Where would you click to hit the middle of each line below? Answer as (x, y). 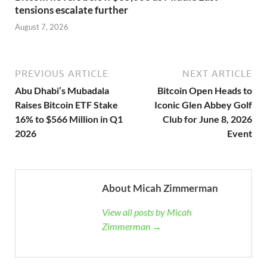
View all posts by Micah (147, 212)
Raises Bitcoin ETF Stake (66, 105)
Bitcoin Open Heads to (205, 91)
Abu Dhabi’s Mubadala (62, 91)
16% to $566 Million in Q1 (69, 119)
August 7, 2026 (42, 27)
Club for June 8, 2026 (207, 119)
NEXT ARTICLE (217, 74)
